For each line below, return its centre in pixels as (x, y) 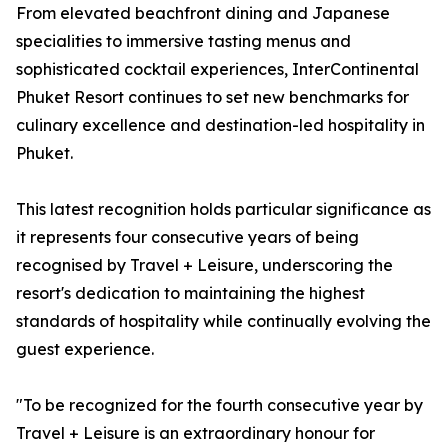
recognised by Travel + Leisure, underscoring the (204, 265)
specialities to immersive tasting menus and (183, 41)
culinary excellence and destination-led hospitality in (220, 125)
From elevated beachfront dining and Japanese (203, 13)
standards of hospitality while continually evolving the (223, 321)
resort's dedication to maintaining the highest (190, 293)
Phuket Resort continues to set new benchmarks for (212, 97)
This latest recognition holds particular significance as (223, 209)
